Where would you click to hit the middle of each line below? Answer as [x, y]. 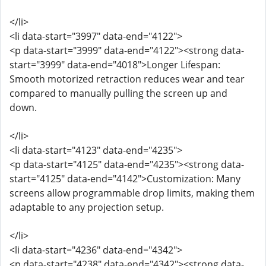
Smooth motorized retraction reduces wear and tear [127, 79]
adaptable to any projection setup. [87, 207]
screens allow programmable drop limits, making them [132, 193]
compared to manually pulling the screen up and [118, 93]
